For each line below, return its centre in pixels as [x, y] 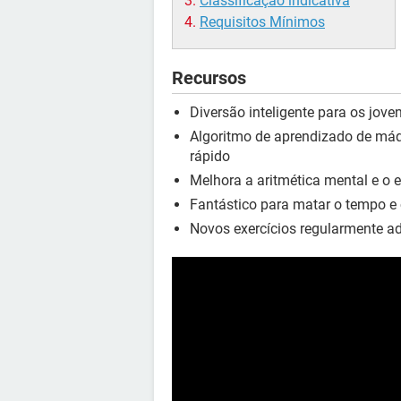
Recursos [209, 78]
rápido [210, 157]
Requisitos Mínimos [262, 22]
